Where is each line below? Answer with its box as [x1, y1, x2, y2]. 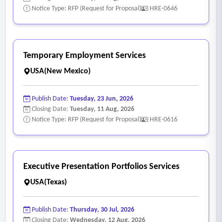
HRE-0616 [150, 115, 177, 123]
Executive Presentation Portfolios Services [23, 162, 179, 171]
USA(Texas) [30, 178, 67, 186]
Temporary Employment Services [23, 51, 146, 60]
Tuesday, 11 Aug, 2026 [70, 105, 134, 113]
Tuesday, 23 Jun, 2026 [70, 95, 133, 103]
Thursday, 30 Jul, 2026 [70, 206, 134, 214]
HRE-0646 [150, 4, 177, 12]
